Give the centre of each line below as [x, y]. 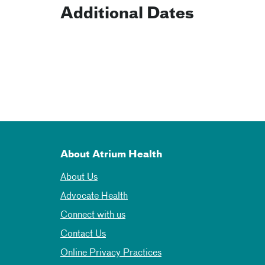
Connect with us [93, 215]
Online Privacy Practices [111, 253]
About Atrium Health [111, 155]
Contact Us [83, 234]
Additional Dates [127, 14]
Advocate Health [94, 196]
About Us [79, 177]
